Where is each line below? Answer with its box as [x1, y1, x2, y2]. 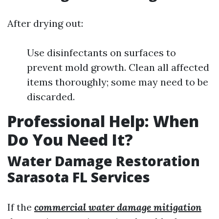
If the [7, 201, 34, 213]
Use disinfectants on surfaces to [27, 46, 176, 59]
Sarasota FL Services [7, 168, 150, 186]
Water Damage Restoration [7, 152, 200, 170]
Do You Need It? [7, 129, 133, 150]
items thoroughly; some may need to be [27, 76, 208, 88]
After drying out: [7, 17, 83, 29]
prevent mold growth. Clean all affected [27, 61, 209, 73]
